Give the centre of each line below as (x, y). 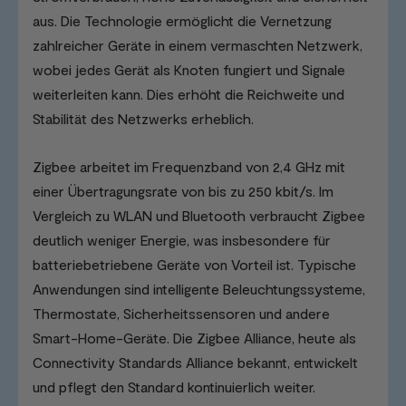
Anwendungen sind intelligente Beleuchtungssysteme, (199, 289)
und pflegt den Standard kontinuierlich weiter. (174, 387)
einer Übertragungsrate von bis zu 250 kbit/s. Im (183, 191)
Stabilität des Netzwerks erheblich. (143, 119)
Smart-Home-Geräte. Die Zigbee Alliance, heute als (194, 338)
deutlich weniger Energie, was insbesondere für (182, 240)
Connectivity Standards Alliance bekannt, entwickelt (195, 362)
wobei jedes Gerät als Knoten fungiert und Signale (189, 70)
